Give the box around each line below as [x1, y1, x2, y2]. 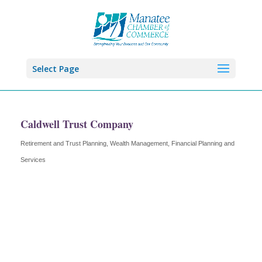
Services [20, 156, 46, 163]
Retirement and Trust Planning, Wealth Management [20, 140, 168, 147]
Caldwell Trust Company [20, 116, 133, 132]
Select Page [32, 63, 79, 74]
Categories [20, 143, 75, 155]
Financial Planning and [171, 140, 235, 147]
